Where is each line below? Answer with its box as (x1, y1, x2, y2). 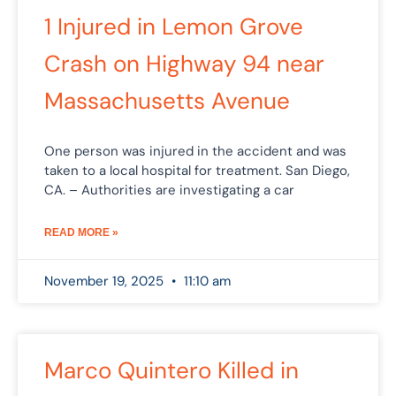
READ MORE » (44, 225, 118, 239)
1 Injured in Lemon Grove (44, 11, 303, 42)
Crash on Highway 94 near (44, 48, 324, 79)
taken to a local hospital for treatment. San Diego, (44, 161, 350, 179)
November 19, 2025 (44, 271, 167, 290)
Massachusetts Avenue (44, 85, 290, 116)
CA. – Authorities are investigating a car (44, 180, 294, 199)
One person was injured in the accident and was (44, 141, 346, 160)
